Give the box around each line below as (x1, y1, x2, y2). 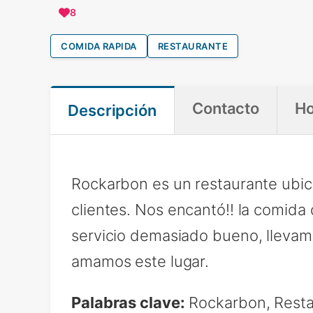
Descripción (68, 101, 156, 119)
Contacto (191, 99, 260, 117)
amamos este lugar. (71, 252, 210, 270)
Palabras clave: (71, 293, 185, 312)
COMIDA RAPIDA (61, 41, 137, 52)
